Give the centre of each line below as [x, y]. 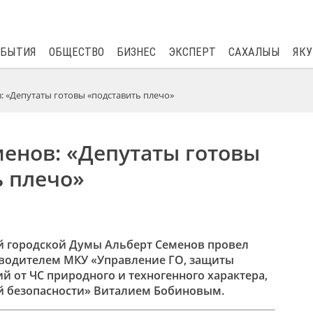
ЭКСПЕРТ [192, 52]
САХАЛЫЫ [254, 52]
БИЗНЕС [136, 52]
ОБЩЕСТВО [76, 52]
